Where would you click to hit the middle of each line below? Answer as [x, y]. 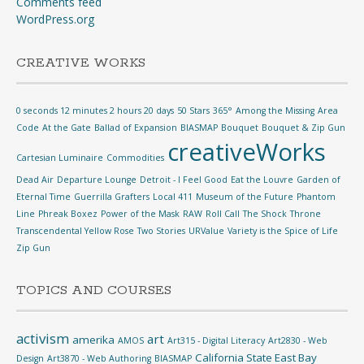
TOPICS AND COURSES [94, 290]
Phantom [316, 197]
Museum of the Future [245, 197]
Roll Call [223, 214]
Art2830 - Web [298, 340]
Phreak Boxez [68, 214]
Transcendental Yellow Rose [75, 231]
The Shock [265, 214]
